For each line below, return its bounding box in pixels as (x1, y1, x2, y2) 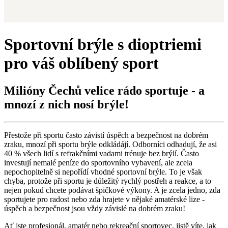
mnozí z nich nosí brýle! (4, 97, 129, 111)
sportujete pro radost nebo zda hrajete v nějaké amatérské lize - (4, 194, 205, 204)
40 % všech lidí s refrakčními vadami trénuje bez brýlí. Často (4, 149, 199, 158)
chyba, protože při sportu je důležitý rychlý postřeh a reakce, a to (4, 176, 211, 185)
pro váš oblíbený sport (4, 54, 159, 73)
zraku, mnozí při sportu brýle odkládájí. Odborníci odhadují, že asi (4, 139, 217, 149)
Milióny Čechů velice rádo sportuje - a (4, 83, 205, 97)
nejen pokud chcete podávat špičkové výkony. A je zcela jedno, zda (4, 185, 220, 194)
